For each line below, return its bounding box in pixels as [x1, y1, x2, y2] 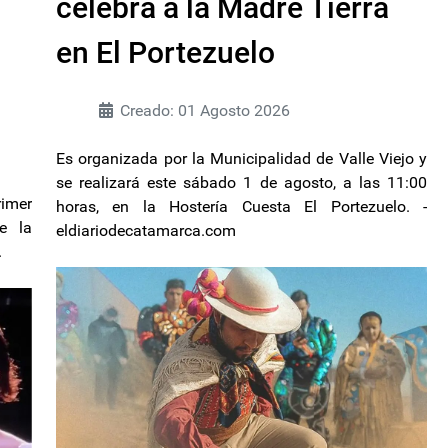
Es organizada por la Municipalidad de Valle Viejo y [56, 149, 427, 169]
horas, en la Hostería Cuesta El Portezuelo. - [56, 197, 427, 217]
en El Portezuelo [56, 35, 275, 71]
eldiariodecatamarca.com [56, 221, 236, 241]
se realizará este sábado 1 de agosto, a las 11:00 [56, 173, 427, 193]
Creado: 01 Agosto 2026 [120, 101, 290, 121]
